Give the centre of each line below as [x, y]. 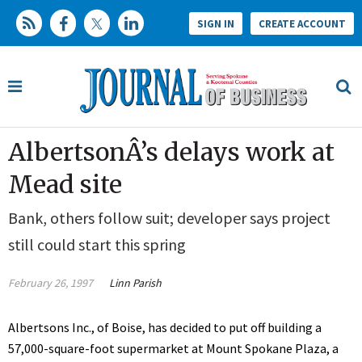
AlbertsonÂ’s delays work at [171, 152]
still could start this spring [97, 245]
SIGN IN [216, 23]
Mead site [65, 185]
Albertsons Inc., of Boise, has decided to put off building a [165, 328]
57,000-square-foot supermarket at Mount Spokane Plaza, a [173, 349]
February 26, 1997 [51, 283]
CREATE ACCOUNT [302, 23]
